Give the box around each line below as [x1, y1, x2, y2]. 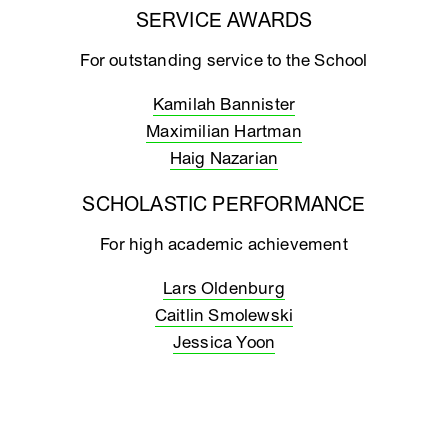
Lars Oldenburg [163, 278, 285, 299]
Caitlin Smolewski [154, 305, 294, 326]
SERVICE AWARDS [135, 9, 313, 33]
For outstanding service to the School [80, 50, 368, 71]
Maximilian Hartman [146, 121, 302, 142]
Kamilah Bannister [152, 94, 296, 115]
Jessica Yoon [172, 332, 276, 353]
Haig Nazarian [169, 148, 279, 169]
